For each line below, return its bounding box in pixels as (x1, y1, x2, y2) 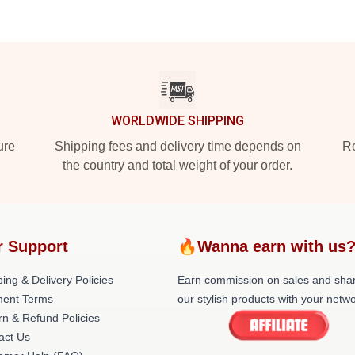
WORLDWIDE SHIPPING (111, 113, 244, 128)
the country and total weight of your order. (63, 158, 292, 172)
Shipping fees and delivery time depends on (54, 139, 301, 153)
